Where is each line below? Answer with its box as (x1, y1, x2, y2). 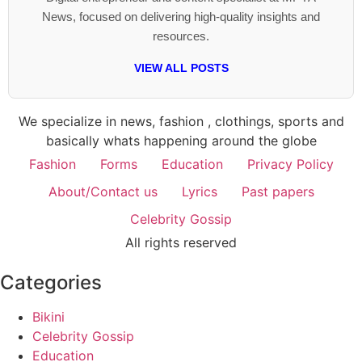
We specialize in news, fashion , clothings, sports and (18, 112, 344, 129)
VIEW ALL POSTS (133, 61, 229, 74)
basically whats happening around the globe (45, 132, 317, 149)
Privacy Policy (246, 155, 334, 172)
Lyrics (181, 183, 217, 200)
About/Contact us (48, 183, 158, 200)
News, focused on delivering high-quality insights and (42, 9, 320, 23)
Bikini (32, 308, 65, 325)
